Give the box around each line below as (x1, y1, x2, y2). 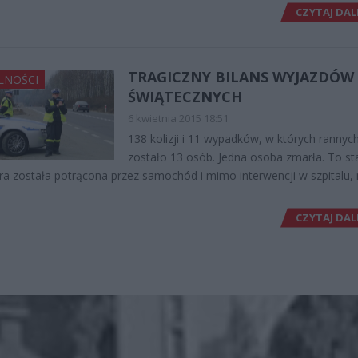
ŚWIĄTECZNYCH (127, 86, 242, 106)
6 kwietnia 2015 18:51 (127, 110, 229, 125)
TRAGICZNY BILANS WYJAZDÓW (127, 66, 354, 86)
